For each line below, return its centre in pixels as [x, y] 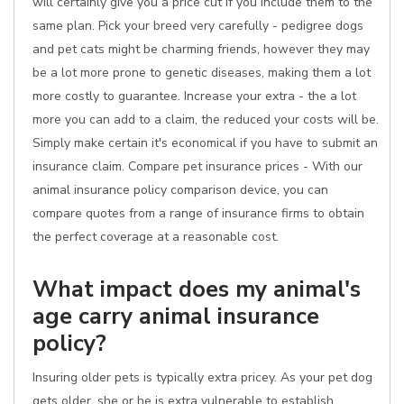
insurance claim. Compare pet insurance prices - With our [197, 166]
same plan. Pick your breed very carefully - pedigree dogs [198, 26]
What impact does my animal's [197, 289]
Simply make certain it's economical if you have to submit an [205, 143]
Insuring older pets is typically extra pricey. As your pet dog [202, 377]
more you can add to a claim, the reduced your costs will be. [206, 119]
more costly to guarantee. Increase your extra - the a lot [194, 96]
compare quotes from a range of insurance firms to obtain [198, 213]
